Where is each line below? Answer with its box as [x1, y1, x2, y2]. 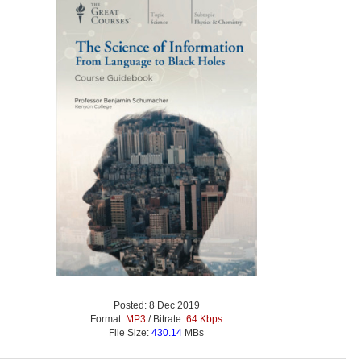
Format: [90, 313, 126, 325]
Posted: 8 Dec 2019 [113, 299, 200, 311]
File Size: [109, 326, 151, 338]
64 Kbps [186, 313, 222, 325]
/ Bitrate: [146, 313, 186, 325]
